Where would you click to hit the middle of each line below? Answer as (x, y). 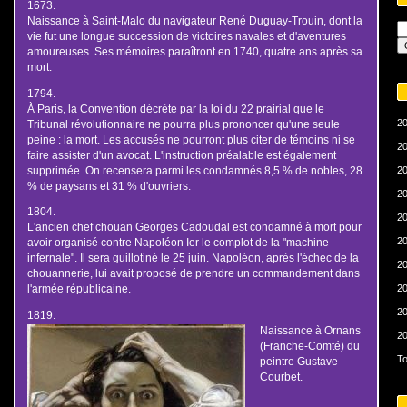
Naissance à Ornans (310, 330)
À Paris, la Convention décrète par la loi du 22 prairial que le (175, 108)
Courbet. (281, 377)
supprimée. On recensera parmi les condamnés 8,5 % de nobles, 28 (194, 170)
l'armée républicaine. (79, 289)
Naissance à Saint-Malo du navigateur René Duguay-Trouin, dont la (194, 20)
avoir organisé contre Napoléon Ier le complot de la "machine (178, 243)
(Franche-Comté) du (309, 346)
